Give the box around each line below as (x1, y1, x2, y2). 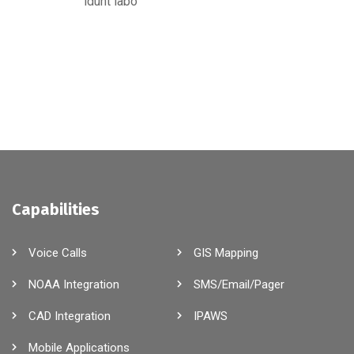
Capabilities (12, 200, 100, 219)
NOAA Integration (28, 277, 119, 292)
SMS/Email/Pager (194, 277, 284, 292)
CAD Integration (28, 309, 111, 323)
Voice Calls (28, 246, 87, 260)
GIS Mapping (194, 246, 258, 260)
